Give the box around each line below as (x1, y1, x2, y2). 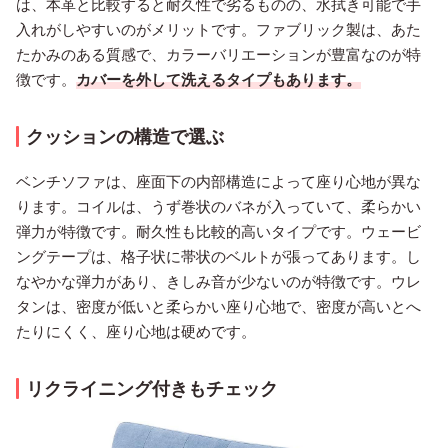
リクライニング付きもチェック (26, 376, 278, 401)
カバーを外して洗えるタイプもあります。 (76, 69, 361, 90)
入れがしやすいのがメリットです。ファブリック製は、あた (16, 19, 421, 40)
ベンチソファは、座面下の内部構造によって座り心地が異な (16, 171, 421, 192)
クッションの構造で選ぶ (26, 124, 224, 149)
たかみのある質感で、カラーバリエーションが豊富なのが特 (16, 44, 421, 65)
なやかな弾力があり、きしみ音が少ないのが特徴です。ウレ (16, 271, 421, 292)
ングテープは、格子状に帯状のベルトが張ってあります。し (16, 246, 421, 267)
